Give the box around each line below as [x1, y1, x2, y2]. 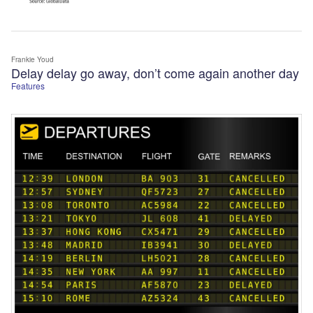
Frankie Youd [11, 54, 54, 64]
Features [11, 79, 45, 92]
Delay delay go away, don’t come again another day [11, 63, 299, 82]
